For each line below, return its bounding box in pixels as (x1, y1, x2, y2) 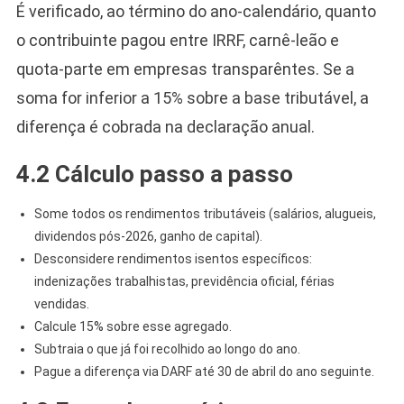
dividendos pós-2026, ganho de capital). (33, 228, 262, 243)
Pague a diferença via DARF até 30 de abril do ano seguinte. (33, 363, 374, 379)
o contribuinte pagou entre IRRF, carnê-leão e (15, 30, 339, 50)
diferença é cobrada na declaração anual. (15, 116, 315, 136)
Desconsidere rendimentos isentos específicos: (33, 251, 312, 266)
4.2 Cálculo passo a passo (15, 160, 293, 188)
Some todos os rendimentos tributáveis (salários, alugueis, (33, 206, 376, 221)
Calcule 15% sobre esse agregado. (33, 318, 232, 334)
